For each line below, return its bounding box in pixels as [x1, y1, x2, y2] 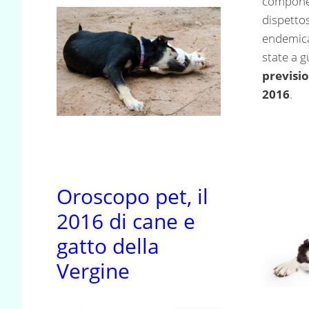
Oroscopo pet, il [57, 181, 208, 210]
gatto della [57, 231, 159, 260]
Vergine [57, 256, 130, 285]
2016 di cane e [57, 206, 195, 235]
